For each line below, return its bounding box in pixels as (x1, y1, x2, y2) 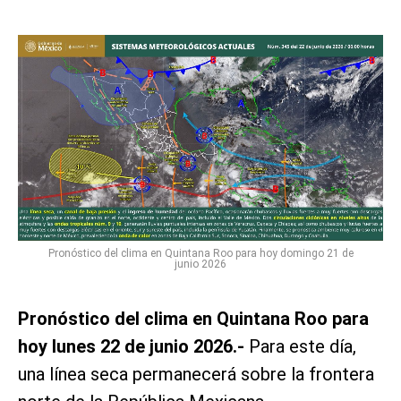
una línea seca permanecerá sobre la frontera (18, 363, 374, 385)
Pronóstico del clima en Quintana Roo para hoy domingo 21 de (47, 246, 354, 260)
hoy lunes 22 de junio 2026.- (18, 335, 244, 357)
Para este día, (244, 335, 356, 357)
